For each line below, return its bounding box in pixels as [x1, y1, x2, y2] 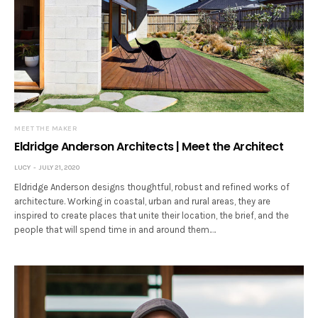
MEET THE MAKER [14, 124, 77, 133]
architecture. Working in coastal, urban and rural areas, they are [14, 195, 271, 207]
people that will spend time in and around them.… [14, 224, 216, 235]
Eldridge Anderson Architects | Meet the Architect [14, 138, 284, 155]
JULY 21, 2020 [39, 163, 79, 172]
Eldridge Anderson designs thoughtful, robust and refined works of [14, 181, 290, 192]
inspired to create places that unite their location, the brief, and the [14, 209, 290, 221]
